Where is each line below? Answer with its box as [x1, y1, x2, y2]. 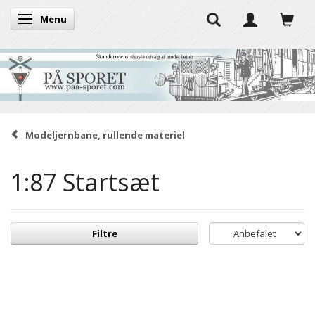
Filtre [91, 227, 117, 240]
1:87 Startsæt [11, 166, 160, 199]
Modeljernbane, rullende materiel [25, 128, 185, 141]
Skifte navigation [27, 13, 101, 26]
